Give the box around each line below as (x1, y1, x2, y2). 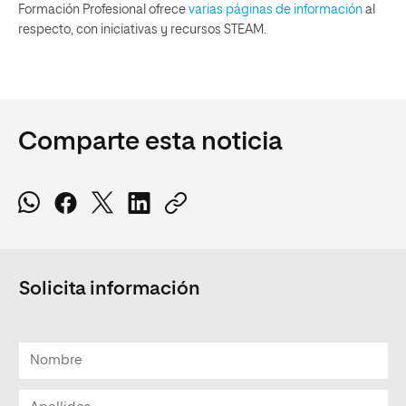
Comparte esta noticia (18, 129, 283, 155)
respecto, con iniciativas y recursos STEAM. (18, 23, 266, 36)
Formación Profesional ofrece (18, 3, 188, 16)
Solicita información (19, 279, 200, 299)
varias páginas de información (188, 3, 362, 16)
